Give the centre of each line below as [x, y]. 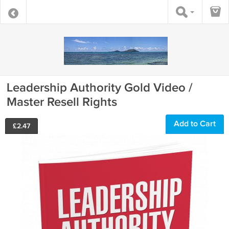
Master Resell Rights [62, 102]
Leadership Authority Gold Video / [100, 88]
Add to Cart [195, 124]
